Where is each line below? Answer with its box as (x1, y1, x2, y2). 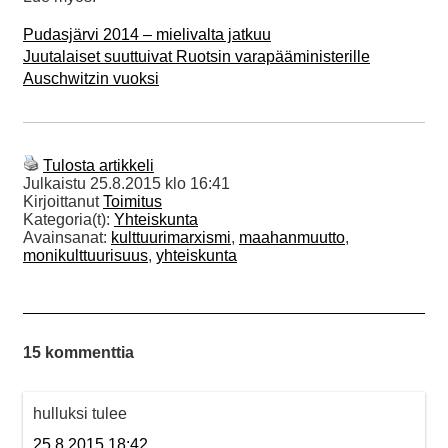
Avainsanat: (23, 228, 111, 246)
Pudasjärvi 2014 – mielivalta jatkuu (23, 25, 271, 43)
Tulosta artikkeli (43, 156, 154, 174)
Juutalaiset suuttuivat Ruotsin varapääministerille (23, 47, 370, 65)
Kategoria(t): (23, 210, 114, 228)
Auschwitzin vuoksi (23, 69, 159, 87)
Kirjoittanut (23, 192, 103, 210)
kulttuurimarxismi (111, 228, 231, 246)
